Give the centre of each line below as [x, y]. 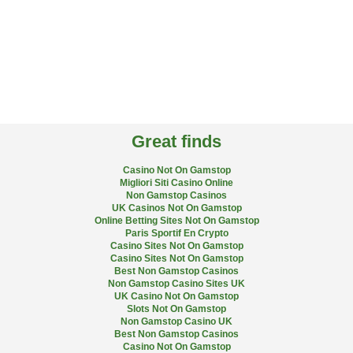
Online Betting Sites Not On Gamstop [176, 221]
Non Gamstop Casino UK [176, 321]
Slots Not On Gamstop [176, 309]
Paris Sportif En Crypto [176, 233]
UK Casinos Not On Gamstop [176, 208]
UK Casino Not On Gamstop [176, 296]
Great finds [176, 141]
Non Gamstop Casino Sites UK [176, 284]
